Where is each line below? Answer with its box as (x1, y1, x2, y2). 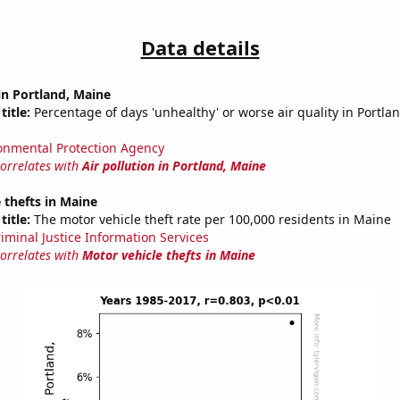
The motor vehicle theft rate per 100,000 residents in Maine (29, 211, 391, 229)
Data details (140, 34, 260, 62)
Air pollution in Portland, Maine (81, 157, 266, 175)
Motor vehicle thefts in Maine (81, 246, 255, 264)
